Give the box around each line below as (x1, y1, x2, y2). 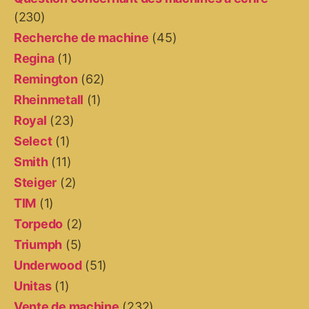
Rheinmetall (14, 92, 84, 107)
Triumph (14, 237, 63, 252)
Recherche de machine (14, 30, 149, 45)
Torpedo (14, 217, 63, 231)
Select (14, 134, 52, 148)
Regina (14, 51, 54, 66)
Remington (14, 72, 78, 86)
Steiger (14, 175, 57, 190)
